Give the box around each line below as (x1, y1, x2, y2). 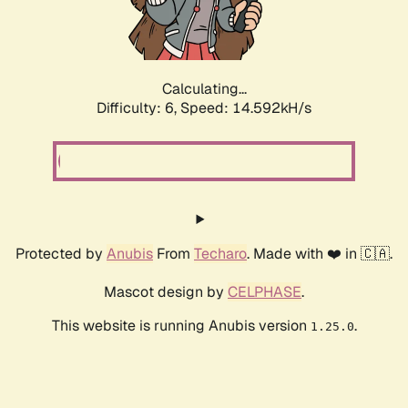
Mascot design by (104, 282, 228, 302)
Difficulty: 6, (97, 98, 180, 118)
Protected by (15, 244, 107, 264)
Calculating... (161, 79, 247, 99)
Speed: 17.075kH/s (180, 98, 311, 118)
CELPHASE (228, 282, 301, 302)
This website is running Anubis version (51, 316, 311, 336)
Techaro (194, 244, 247, 264)
